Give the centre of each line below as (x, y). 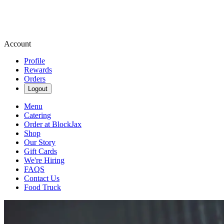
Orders (35, 79)
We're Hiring (44, 160)
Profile (34, 61)
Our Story (40, 142)
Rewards (38, 70)
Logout (38, 89)
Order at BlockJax (53, 124)
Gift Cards (40, 151)
